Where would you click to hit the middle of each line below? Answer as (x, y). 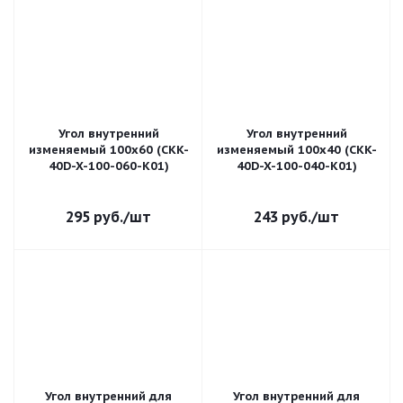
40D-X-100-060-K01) (108, 166)
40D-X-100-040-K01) (296, 166)
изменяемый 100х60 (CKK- (108, 150)
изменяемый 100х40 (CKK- (296, 150)
